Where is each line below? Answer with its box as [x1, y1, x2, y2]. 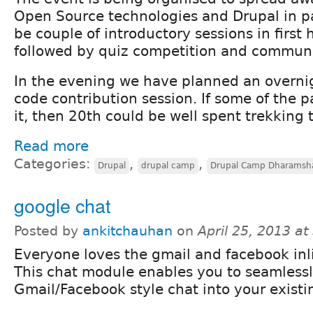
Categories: [14, 156, 94, 171]
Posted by [14, 223, 82, 238]
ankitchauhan [82, 223, 173, 238]
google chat [14, 191, 110, 219]
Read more [14, 137, 89, 154]
